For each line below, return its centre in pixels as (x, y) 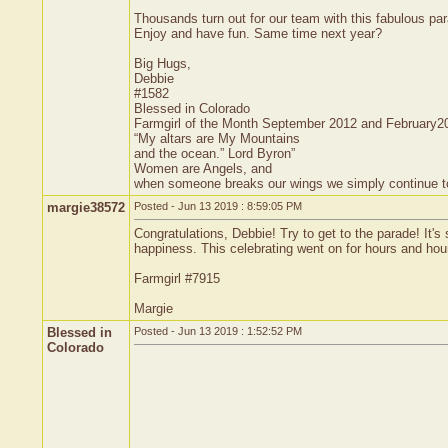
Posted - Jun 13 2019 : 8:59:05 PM (218, 206)
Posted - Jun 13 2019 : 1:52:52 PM (218, 331)
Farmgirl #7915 (177, 278)
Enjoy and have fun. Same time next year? (258, 33)
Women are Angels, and (203, 168)
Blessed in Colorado (192, 108)
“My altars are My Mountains (217, 138)
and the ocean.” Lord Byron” (214, 153)
